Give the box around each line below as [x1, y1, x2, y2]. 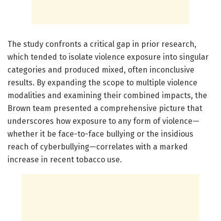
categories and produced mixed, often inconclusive [7, 65, 194, 74]
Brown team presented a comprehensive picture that [7, 103, 202, 113]
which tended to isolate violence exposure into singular [7, 52, 209, 62]
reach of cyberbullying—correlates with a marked [7, 142, 188, 151]
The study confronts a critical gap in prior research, [7, 39, 196, 49]
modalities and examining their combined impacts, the [7, 90, 207, 100]
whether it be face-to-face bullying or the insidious [7, 129, 193, 139]
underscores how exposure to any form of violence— [7, 116, 199, 126]
